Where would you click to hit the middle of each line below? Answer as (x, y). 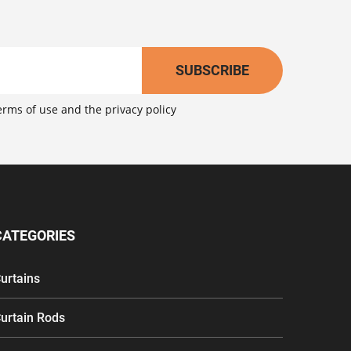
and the (81, 110)
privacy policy (141, 110)
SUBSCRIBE (212, 71)
